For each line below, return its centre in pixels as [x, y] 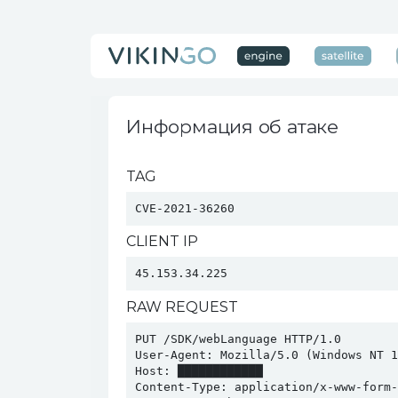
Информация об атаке [233, 127]
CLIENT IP [162, 241]
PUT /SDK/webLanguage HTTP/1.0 [238, 339]
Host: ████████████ [199, 371]
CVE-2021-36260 [185, 208]
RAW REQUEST [182, 307]
